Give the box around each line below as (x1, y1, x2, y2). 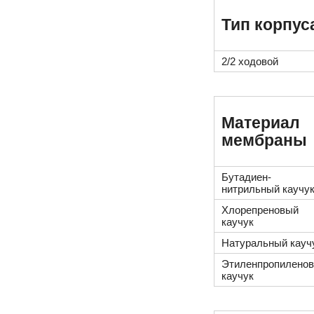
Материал (221, 114, 300, 132)
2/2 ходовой (221, 55, 278, 68)
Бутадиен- (221, 171, 271, 184)
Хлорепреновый (221, 204, 299, 217)
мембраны (221, 131, 307, 149)
